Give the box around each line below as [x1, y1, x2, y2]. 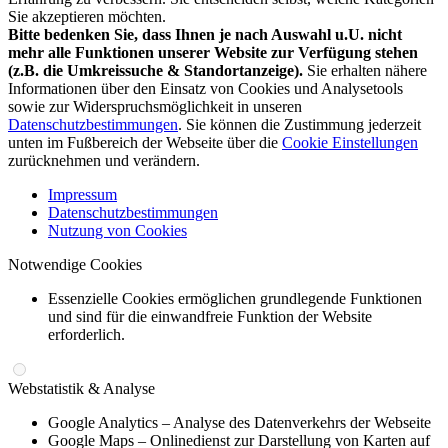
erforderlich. [48, 325, 125, 343]
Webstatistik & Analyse [8, 379, 155, 397]
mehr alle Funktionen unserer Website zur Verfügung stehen [8, 43, 418, 61]
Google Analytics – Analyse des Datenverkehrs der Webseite [48, 413, 431, 431]
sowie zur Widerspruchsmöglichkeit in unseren [8, 97, 302, 115]
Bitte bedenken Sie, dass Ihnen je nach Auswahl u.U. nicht [8, 25, 402, 43]
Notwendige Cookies [8, 255, 142, 273]
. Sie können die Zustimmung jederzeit [178, 115, 421, 133]
